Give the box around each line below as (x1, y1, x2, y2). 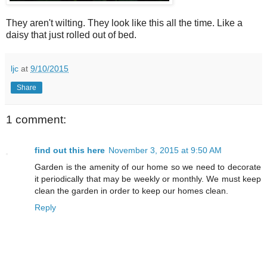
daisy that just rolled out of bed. (6, 29, 136, 40)
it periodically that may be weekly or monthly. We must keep (35, 174, 261, 184)
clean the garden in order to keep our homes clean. (35, 186, 228, 196)
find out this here (35, 145, 105, 156)
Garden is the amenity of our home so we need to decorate (35, 162, 261, 172)
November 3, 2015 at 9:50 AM (108, 145, 222, 156)
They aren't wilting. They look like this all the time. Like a (6, 17, 243, 28)
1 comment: (6, 113, 66, 126)
